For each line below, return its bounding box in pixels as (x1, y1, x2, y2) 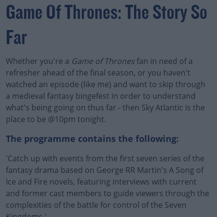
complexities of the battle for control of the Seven (6, 200, 186, 210)
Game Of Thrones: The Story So (6, 3, 207, 24)
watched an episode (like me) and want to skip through (6, 79, 205, 90)
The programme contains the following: (6, 133, 179, 144)
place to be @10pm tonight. (6, 114, 106, 124)
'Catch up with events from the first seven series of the (6, 153, 204, 164)
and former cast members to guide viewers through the (6, 188, 209, 199)
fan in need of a (135, 56, 193, 66)
